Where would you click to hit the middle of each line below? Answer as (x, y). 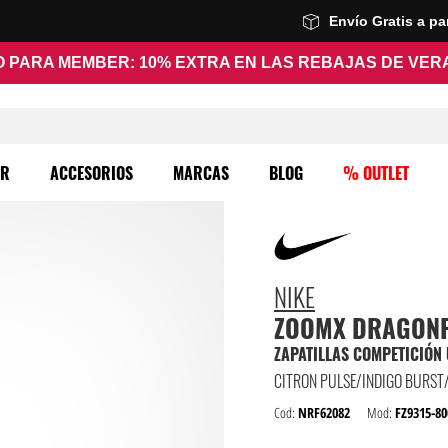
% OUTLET (376, 173)
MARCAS (201, 173)
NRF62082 (324, 412)
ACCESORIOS (91, 173)
